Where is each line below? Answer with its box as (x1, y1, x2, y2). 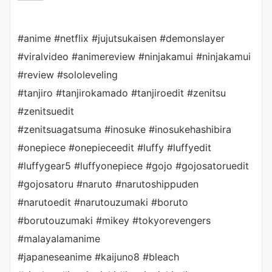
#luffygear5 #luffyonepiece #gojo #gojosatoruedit (18, 159, 249, 172)
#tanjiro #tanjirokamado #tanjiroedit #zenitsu (18, 86, 226, 99)
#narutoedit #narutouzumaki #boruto (18, 195, 188, 208)
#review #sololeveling (18, 68, 118, 81)
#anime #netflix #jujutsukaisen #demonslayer (18, 32, 225, 44)
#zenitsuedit (18, 104, 74, 117)
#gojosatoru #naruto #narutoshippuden (18, 177, 199, 190)
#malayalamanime (18, 232, 100, 245)
